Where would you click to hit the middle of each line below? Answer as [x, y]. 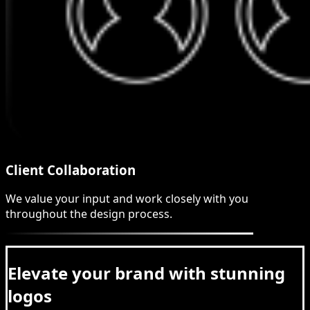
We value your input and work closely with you [127, 199]
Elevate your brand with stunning [146, 273]
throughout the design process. [89, 214]
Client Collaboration [71, 170]
